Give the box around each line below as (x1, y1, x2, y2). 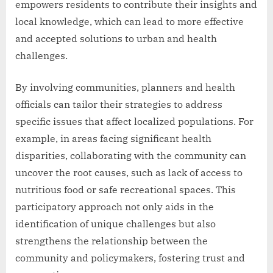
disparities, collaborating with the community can (15, 149, 246, 162)
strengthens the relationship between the (15, 235, 208, 247)
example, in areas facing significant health (15, 132, 211, 145)
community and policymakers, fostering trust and (15, 252, 245, 264)
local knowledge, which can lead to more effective (15, 15, 244, 28)
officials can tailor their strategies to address (15, 98, 222, 111)
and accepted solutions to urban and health (15, 32, 217, 45)
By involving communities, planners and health (15, 81, 235, 94)
